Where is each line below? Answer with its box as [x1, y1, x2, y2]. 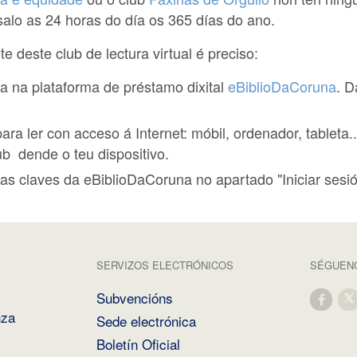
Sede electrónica [96, 311, 197, 331]
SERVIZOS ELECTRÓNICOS [96, 257, 234, 273]
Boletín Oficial [96, 334, 181, 355]
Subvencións [96, 288, 174, 308]
